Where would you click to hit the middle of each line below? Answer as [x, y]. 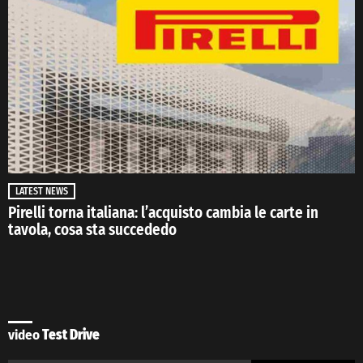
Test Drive [70, 335]
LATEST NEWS [42, 192]
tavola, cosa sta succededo [92, 230]
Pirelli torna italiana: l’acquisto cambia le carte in [163, 213]
